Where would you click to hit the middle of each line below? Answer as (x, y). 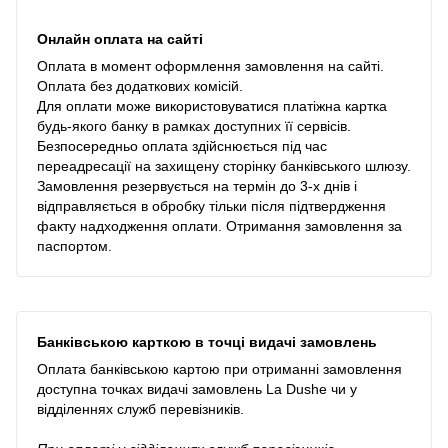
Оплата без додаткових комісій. (140, 85)
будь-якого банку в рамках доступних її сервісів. (194, 125)
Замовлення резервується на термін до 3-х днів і (197, 185)
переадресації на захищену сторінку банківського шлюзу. (224, 165)
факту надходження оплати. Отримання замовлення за (219, 225)
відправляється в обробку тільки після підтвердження (211, 205)
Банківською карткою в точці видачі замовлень (207, 341)
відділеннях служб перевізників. (140, 408)
